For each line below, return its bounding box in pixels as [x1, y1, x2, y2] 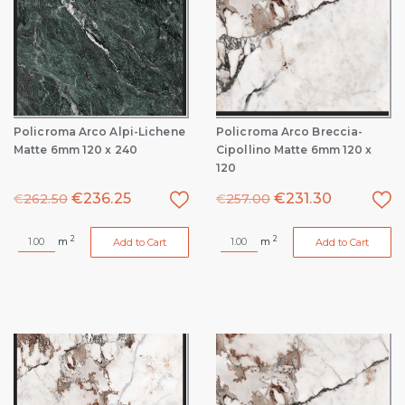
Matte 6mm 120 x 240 [14, 143, 137, 156]
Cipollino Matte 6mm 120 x [216, 143, 372, 156]
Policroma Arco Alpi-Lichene [14, 125, 185, 138]
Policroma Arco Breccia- [216, 125, 363, 138]
